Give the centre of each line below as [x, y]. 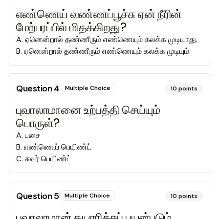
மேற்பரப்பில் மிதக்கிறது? [71, 27]
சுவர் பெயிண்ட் [48, 159]
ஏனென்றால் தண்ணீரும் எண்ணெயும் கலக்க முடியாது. [111, 39]
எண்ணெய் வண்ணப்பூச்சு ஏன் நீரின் [99, 14]
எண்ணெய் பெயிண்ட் [58, 147]
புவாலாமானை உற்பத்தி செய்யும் [88, 110]
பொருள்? [38, 123]
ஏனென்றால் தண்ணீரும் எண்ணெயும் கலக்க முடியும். [107, 51]
